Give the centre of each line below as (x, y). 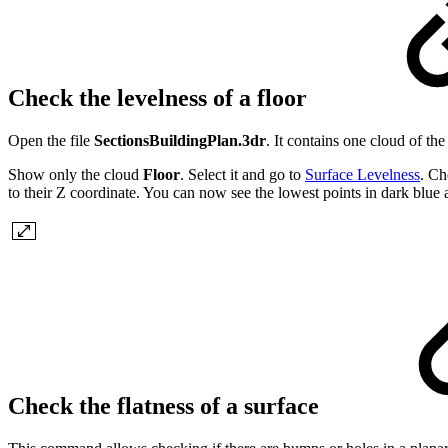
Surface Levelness (362, 175)
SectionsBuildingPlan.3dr (180, 141)
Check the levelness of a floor (160, 98)
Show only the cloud (75, 175)
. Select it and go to (242, 175)
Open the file (51, 141)
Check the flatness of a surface (166, 406)
